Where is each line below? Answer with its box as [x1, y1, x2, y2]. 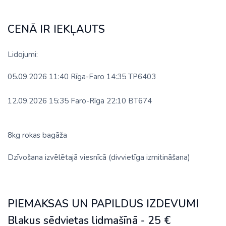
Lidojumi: [8, 49, 38, 60]
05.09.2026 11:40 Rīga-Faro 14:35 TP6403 [8, 72, 156, 82]
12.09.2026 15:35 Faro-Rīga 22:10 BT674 [8, 96, 152, 106]
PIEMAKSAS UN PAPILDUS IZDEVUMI [8, 197, 199, 211]
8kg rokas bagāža [8, 130, 67, 141]
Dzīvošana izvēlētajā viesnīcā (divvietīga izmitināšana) [8, 152, 190, 163]
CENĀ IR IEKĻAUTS [8, 22, 105, 37]
